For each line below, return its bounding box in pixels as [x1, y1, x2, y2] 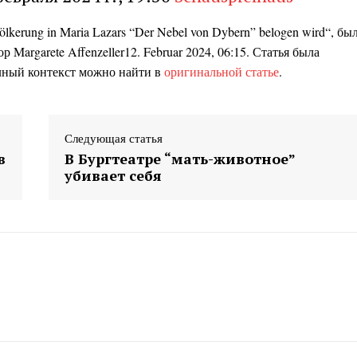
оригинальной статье [164, 62, 279, 80]
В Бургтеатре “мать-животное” [64, 148, 295, 168]
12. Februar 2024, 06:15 [124, 42, 246, 60]
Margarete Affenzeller [14, 42, 124, 60]
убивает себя [64, 165, 162, 185]
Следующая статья [64, 129, 163, 146]
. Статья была [246, 42, 320, 60]
